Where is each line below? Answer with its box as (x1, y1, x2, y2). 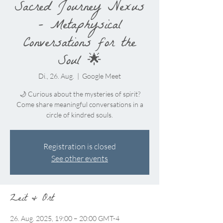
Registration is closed (43, 141, 116, 152)
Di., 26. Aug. (38, 72, 74, 81)
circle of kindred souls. (46, 111, 113, 119)
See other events (51, 153, 108, 164)
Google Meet (82, 72, 121, 81)
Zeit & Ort (10, 190, 54, 209)
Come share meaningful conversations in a (16, 100, 143, 109)
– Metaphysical (37, 13, 122, 40)
